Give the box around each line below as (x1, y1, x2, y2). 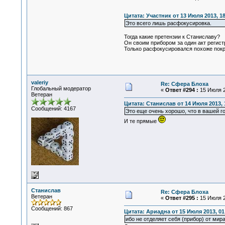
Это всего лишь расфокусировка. (125, 20, 211, 27)
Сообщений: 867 (31, 205, 73, 211)
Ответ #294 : (165, 87, 198, 93)
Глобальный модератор (31, 85, 91, 91)
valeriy (31, 79, 48, 85)
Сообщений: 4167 (31, 105, 76, 111)
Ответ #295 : (165, 195, 198, 201)
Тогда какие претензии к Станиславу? (124, 34, 220, 40)
